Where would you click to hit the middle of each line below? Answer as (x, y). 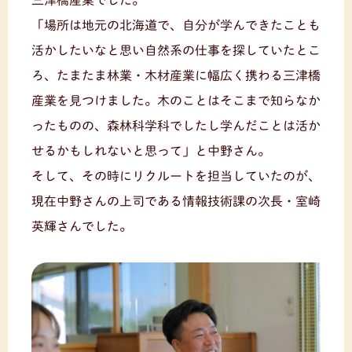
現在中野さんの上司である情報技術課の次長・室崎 (176, 201)
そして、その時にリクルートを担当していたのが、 (176, 176)
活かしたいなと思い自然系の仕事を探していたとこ (176, 50)
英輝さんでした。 (82, 226)
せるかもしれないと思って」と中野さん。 (151, 150)
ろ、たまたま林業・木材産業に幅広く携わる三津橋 (176, 75)
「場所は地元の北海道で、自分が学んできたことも (176, 25)
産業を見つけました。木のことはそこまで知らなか (176, 100)
